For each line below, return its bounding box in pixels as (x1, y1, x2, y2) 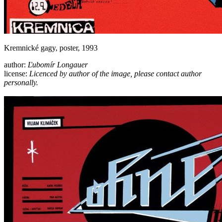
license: (4, 69, 29, 78)
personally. (4, 78, 38, 87)
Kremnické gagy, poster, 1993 (4, 43, 98, 52)
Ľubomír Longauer (28, 60, 88, 69)
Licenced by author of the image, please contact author (29, 69, 202, 78)
